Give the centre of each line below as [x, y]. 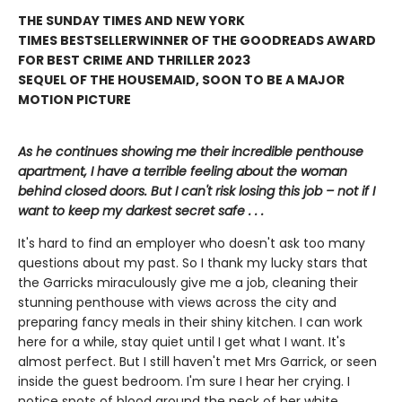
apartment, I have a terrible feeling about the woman [183, 172]
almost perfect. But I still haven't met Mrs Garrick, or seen [197, 362]
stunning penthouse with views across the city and [177, 303]
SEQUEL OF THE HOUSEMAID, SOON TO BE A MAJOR [181, 80]
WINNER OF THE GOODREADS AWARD [256, 41]
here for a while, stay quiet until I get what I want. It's [182, 342]
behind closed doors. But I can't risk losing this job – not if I [197, 192]
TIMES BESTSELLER [77, 41]
